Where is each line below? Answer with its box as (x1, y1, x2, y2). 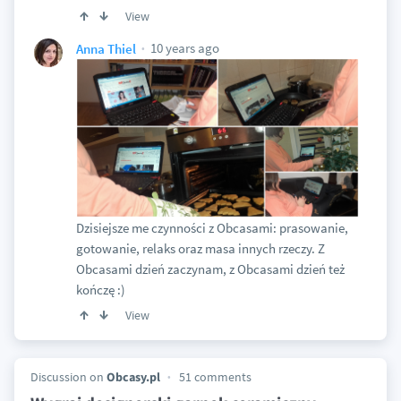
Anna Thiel (75, 39, 136, 57)
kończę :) (75, 281, 125, 299)
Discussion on (30, 369, 107, 386)
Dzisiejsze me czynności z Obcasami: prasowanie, (75, 219, 348, 237)
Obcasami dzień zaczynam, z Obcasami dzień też (75, 260, 345, 278)
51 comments (178, 369, 252, 386)
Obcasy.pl (106, 369, 160, 386)
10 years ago (147, 39, 219, 57)
